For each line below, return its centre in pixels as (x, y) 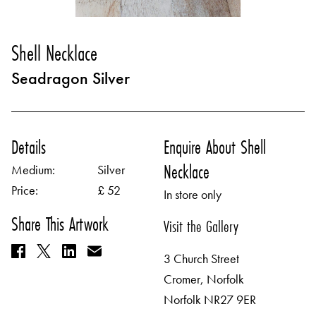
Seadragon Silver (71, 78)
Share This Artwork (60, 224)
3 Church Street (201, 259)
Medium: (33, 170)
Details (29, 147)
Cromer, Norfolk (204, 279)
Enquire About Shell (215, 147)
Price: (25, 190)
